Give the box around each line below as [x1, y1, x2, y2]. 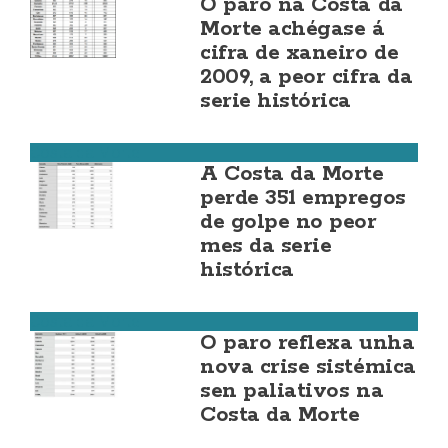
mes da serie [200, 232, 332, 260]
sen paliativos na [200, 377, 384, 405]
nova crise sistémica [200, 353, 416, 381]
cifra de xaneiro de [200, 39, 399, 67]
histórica [200, 256, 294, 284]
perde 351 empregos [200, 184, 406, 212]
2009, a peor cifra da [200, 63, 413, 91]
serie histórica [200, 87, 351, 115]
